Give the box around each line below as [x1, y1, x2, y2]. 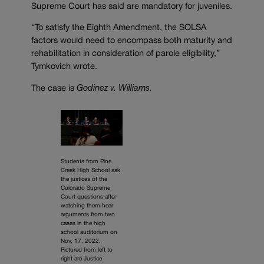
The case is [31, 84, 77, 93]
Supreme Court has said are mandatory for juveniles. [31, 2, 232, 11]
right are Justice [61, 256, 102, 262]
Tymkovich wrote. [31, 63, 97, 71]
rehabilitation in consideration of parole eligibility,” [31, 50, 220, 58]
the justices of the [61, 177, 107, 183]
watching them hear [61, 203, 113, 209]
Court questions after [61, 194, 116, 200]
